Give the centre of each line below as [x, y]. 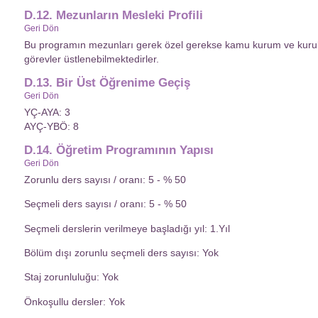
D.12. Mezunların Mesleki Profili [114, 16]
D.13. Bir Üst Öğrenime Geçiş [107, 82]
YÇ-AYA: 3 [47, 113]
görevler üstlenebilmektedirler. [92, 59]
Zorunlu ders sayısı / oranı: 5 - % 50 [105, 179]
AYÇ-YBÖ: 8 [51, 127]
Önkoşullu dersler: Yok [75, 301]
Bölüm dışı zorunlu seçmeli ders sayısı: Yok [121, 253]
